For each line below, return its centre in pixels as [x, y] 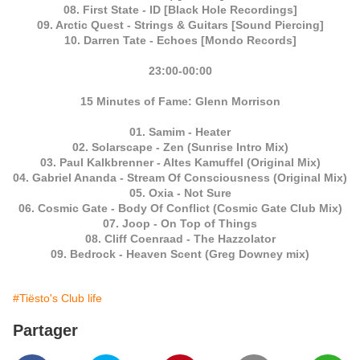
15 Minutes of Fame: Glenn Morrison [180, 102]
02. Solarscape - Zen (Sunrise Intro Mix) [180, 147]
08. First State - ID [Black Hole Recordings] [180, 10]
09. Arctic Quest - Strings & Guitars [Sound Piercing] [180, 25]
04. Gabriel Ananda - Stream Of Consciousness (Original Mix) [180, 178]
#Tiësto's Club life [57, 299]
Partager [45, 331]
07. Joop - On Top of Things [180, 224]
